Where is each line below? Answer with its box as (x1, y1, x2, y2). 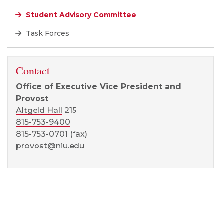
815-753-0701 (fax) (16, 129, 87, 139)
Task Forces (24, 29, 69, 38)
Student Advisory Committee (24, 10, 136, 20)
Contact (16, 63, 50, 78)
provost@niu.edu (16, 141, 84, 151)
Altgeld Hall (16, 106, 62, 115)
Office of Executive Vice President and (16, 82, 181, 92)
